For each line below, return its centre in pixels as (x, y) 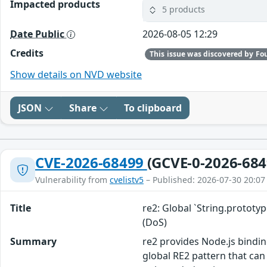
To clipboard (153, 108)
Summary (33, 241)
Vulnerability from (72, 179)
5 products (184, 10)
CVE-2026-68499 (91, 162)
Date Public (38, 34)
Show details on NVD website (76, 74)
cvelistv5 (127, 179)
